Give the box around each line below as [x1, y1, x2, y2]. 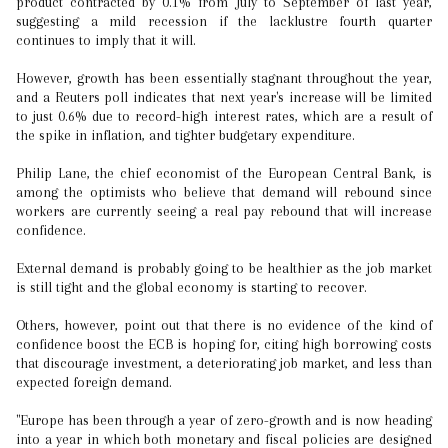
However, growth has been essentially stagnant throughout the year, [16, 70, 432, 86]
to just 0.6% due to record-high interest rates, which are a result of [16, 108, 432, 124]
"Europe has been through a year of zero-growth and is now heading [16, 412, 432, 428]
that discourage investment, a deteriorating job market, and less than [16, 355, 432, 371]
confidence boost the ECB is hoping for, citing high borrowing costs [16, 336, 432, 352]
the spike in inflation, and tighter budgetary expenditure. [16, 127, 355, 143]
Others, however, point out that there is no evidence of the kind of [16, 317, 432, 333]
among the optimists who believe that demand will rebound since [16, 184, 432, 200]
